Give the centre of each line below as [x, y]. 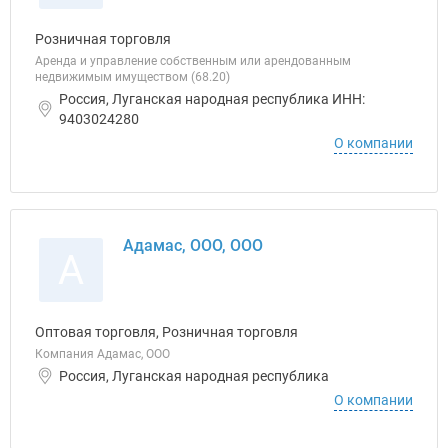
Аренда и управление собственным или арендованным [193, 61]
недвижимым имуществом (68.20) [132, 77]
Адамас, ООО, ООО [193, 245]
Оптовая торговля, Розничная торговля [166, 332]
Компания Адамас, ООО [102, 354]
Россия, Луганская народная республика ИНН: [212, 99]
